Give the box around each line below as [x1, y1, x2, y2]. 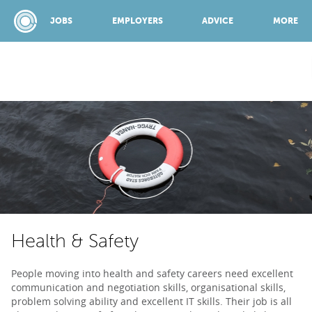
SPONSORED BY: [128, 105, 184, 113]
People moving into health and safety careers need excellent [11, 267, 293, 280]
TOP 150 [118, 288, 164, 301]
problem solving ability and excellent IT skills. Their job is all [11, 295, 292, 308]
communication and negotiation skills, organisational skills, [11, 281, 286, 294]
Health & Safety [11, 231, 139, 251]
